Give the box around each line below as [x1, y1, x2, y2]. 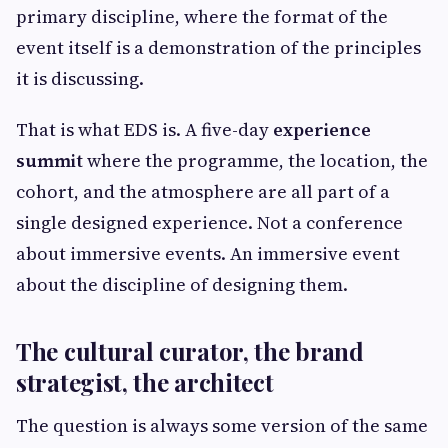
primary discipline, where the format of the [16, 4, 388, 30]
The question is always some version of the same [16, 413, 428, 439]
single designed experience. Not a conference [16, 210, 403, 236]
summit [16, 148, 87, 174]
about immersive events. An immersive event [16, 241, 400, 267]
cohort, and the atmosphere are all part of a [16, 179, 390, 205]
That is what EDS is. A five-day [16, 117, 273, 143]
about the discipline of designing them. [16, 272, 348, 298]
